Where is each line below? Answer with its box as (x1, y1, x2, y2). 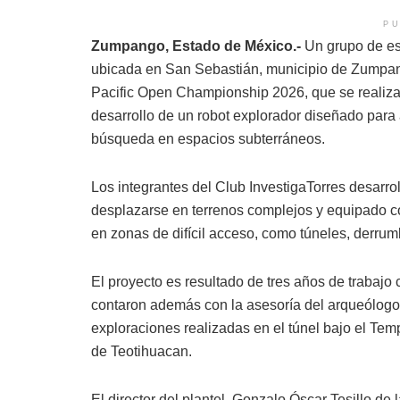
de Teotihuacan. (91, 343, 192, 359)
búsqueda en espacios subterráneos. (91, 130, 325, 146)
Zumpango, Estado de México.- (91, 37, 301, 54)
